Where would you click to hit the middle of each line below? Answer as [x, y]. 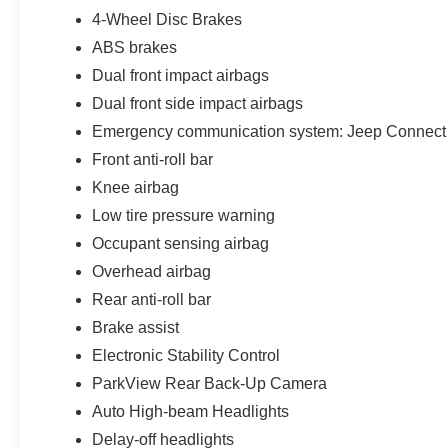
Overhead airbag [152, 271]
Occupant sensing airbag [181, 243]
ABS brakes [135, 47]
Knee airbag [136, 187]
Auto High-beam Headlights [191, 411]
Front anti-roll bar [153, 159]
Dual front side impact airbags [198, 103]
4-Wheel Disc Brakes [167, 19]
